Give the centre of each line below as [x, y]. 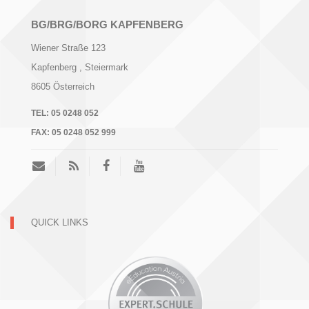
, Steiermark [104, 67]
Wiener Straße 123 [68, 48]
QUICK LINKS [60, 222]
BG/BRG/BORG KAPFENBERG [107, 24]
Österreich [74, 86]
